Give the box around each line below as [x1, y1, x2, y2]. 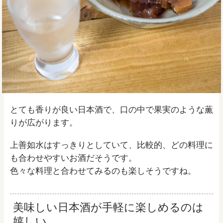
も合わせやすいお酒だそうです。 [10, 152, 137, 163]
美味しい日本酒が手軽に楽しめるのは [12, 200, 204, 214]
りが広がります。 [10, 117, 78, 127]
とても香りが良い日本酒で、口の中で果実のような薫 [10, 104, 213, 114]
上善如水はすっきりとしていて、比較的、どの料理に [10, 139, 213, 150]
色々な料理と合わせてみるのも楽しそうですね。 [10, 165, 196, 176]
